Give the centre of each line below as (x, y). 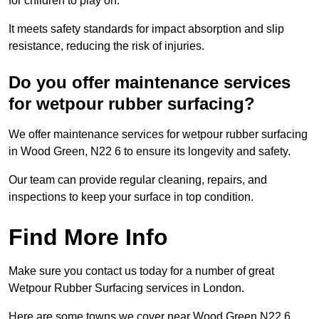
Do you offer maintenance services (150, 83)
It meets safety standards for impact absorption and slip (146, 29)
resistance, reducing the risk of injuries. (106, 46)
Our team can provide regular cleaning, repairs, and (138, 180)
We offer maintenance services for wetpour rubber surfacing (158, 135)
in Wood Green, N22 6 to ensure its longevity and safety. (150, 152)
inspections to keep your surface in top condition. (131, 197)
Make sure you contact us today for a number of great (141, 271)
